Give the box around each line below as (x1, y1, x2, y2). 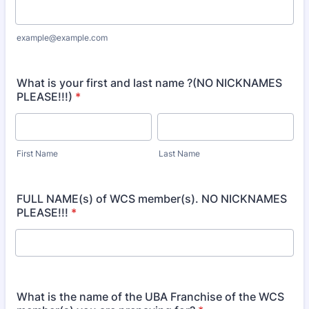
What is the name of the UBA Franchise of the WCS (17, 290, 284, 303)
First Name (17, 148, 58, 159)
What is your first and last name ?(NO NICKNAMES (17, 76, 282, 90)
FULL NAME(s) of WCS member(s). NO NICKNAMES (17, 192, 287, 206)
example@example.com (17, 32, 108, 43)
